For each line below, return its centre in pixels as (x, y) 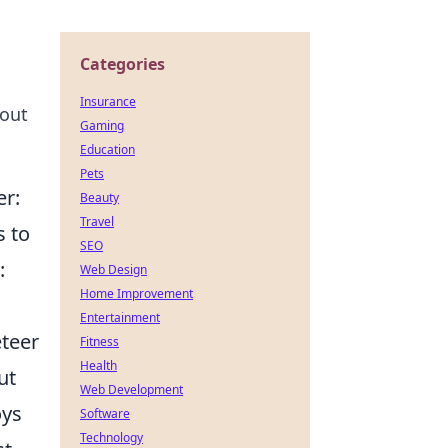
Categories (122, 64)
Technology (111, 437)
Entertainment (120, 317)
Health (98, 365)
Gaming (102, 125)
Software (105, 413)
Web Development (131, 389)
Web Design (113, 269)
